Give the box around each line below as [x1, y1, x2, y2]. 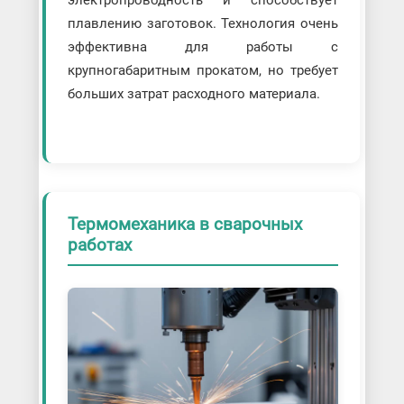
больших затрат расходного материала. [67, 85, 320, 102]
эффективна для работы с [67, 38, 339, 55]
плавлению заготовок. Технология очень [67, 14, 339, 32]
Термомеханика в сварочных [67, 213, 302, 234]
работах [67, 234, 132, 255]
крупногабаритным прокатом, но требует [67, 61, 339, 78]
